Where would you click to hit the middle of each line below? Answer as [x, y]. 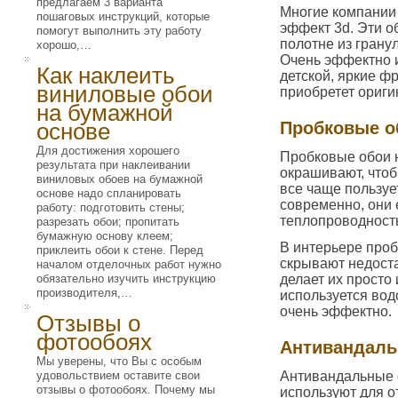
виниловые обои [125, 94]
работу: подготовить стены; [111, 207]
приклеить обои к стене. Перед [120, 250]
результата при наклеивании [113, 165]
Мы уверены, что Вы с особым [119, 361]
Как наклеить [106, 76]
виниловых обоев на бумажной [119, 179]
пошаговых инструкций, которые [123, 16]
